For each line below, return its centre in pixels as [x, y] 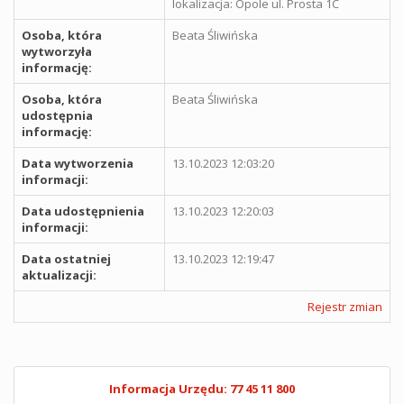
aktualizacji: [59, 275]
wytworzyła [57, 51]
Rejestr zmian [345, 307]
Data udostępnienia [83, 211]
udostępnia [57, 115]
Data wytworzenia [78, 163]
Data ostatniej [66, 259]
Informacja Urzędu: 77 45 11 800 [202, 389]
